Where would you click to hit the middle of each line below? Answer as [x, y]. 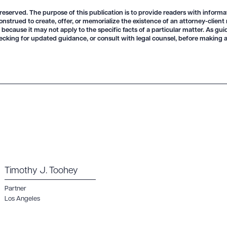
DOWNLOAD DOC [120, 38]
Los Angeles [22, 199]
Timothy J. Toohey [41, 171]
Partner [15, 189]
